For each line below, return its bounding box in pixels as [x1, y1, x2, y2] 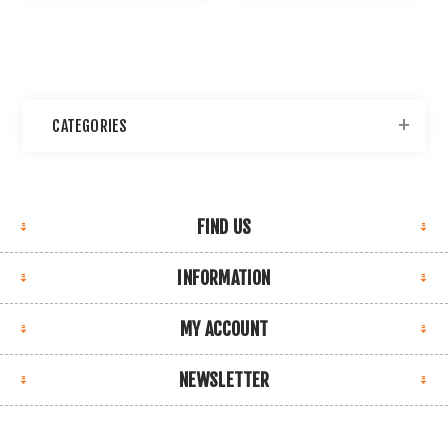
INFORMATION [177, 267, 271, 290]
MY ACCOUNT [180, 318, 268, 341]
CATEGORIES [52, 116, 128, 137]
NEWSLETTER [178, 369, 270, 392]
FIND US [196, 216, 252, 239]
